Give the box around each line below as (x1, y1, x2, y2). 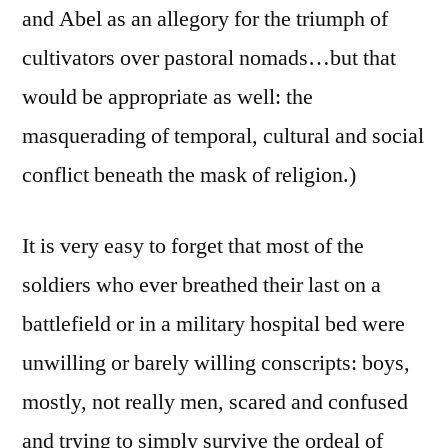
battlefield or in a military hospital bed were (22, 309, 405, 338)
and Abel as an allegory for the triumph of (22, 4, 388, 33)
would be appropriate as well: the (22, 82, 313, 111)
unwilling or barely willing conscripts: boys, (22, 348, 410, 377)
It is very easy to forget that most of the (22, 231, 364, 260)
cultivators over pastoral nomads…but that (22, 43, 396, 72)
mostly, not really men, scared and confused (22, 387, 408, 416)
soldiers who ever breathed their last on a (22, 270, 381, 299)
